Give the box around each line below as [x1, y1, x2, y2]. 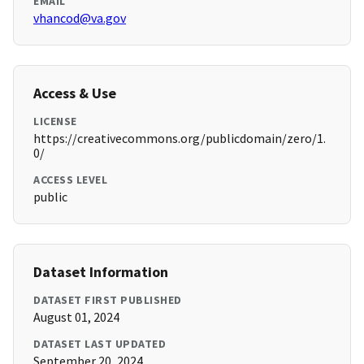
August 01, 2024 [33, 309, 119, 326]
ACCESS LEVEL [33, 172, 107, 188]
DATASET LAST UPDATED [33, 336, 166, 352]
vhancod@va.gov [33, 10, 126, 27]
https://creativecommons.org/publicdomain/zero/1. [33, 130, 326, 147]
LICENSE [33, 114, 77, 129]
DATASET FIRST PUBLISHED [33, 292, 182, 308]
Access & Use [33, 84, 116, 103]
